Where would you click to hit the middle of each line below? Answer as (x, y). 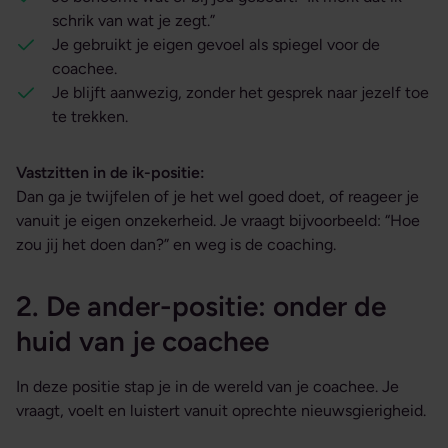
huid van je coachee (142, 341)
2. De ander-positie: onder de (201, 306)
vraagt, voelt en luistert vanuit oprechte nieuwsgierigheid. (221, 411)
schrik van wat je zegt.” (133, 21)
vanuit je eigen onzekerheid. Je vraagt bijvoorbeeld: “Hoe (218, 221)
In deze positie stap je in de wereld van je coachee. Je (207, 387)
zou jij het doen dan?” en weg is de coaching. (176, 245)
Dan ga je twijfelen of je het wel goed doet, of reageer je (217, 197)
